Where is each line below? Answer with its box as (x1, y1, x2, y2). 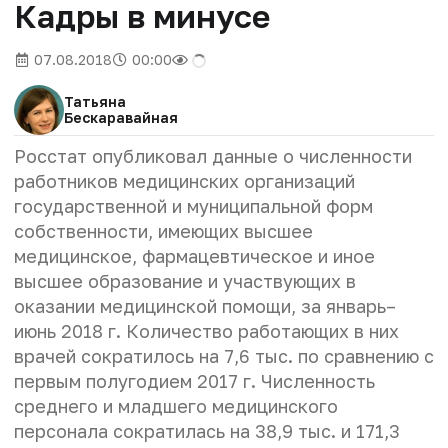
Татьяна (64, 92, 126, 110)
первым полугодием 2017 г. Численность (14, 369, 375, 392)
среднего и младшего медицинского (14, 394, 338, 417)
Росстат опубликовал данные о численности (14, 144, 412, 167)
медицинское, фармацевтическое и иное (14, 244, 375, 267)
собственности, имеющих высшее (14, 219, 313, 242)
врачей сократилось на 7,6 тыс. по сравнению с (14, 344, 434, 367)
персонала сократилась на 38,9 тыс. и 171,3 (14, 419, 400, 442)
